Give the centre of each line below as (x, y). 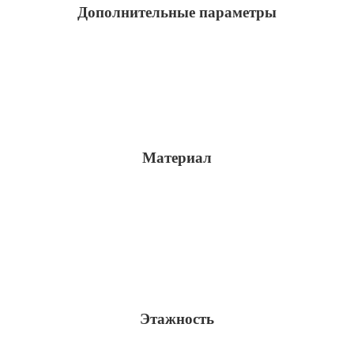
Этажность (177, 318)
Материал (177, 158)
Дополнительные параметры (177, 12)
